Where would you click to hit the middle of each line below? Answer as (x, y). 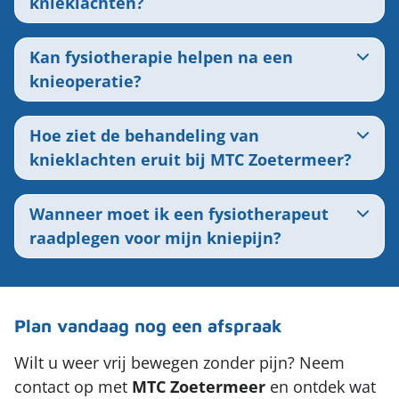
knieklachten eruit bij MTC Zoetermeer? (191, 160)
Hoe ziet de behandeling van (144, 136)
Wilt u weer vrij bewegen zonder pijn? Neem (179, 363)
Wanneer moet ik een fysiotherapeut (179, 214)
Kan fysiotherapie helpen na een (161, 57)
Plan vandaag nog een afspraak (151, 326)
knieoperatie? (85, 81)
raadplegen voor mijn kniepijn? (155, 238)
